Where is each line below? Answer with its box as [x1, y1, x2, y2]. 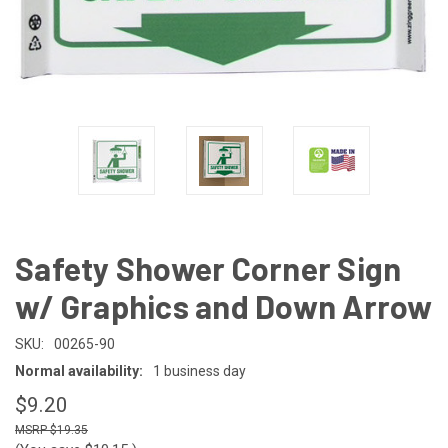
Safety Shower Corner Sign [15, 249, 402, 287]
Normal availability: [15, 363, 143, 379]
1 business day [153, 363, 246, 379]
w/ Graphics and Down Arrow [15, 287, 433, 325]
